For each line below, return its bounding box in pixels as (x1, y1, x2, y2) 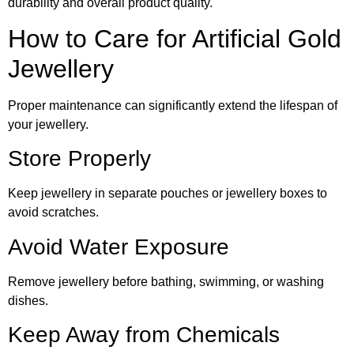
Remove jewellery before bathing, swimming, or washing (8, 274, 324, 288)
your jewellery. (8, 117, 88, 131)
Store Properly (8, 146, 151, 171)
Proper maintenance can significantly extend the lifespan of (8, 98, 337, 112)
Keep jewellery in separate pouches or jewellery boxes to (8, 186, 327, 201)
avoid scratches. (8, 205, 99, 220)
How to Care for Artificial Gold (8, 24, 341, 53)
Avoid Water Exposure (8, 234, 229, 259)
